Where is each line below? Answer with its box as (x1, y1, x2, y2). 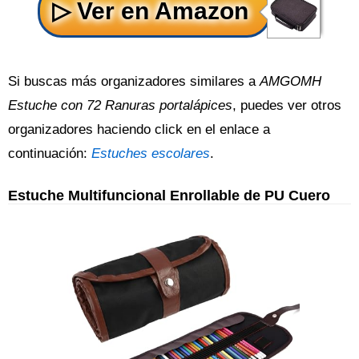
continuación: (8, 146, 91, 162)
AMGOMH (260, 74, 321, 90)
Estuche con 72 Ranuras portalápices (8, 98, 232, 114)
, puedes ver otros (232, 98, 341, 114)
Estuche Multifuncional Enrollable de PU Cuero (8, 187, 330, 204)
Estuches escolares (91, 146, 210, 162)
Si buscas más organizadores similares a (8, 74, 260, 90)
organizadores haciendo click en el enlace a (8, 122, 270, 138)
